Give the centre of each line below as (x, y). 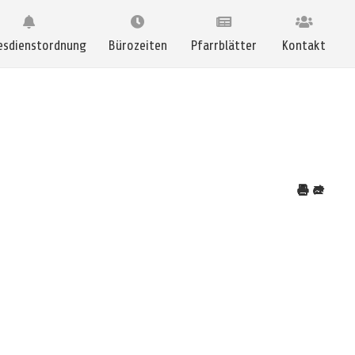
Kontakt (304, 46)
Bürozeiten (137, 46)
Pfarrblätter (223, 46)
